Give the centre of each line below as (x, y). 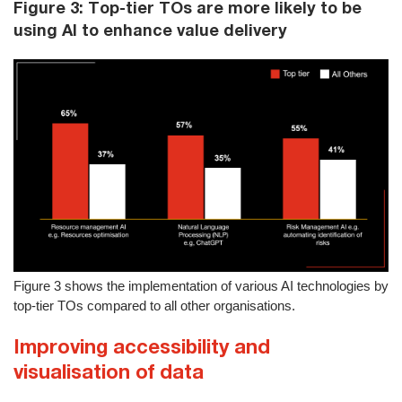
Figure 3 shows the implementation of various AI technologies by (201, 285)
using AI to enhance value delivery (150, 30)
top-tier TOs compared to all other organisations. (154, 305)
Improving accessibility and (142, 346)
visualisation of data (109, 371)
